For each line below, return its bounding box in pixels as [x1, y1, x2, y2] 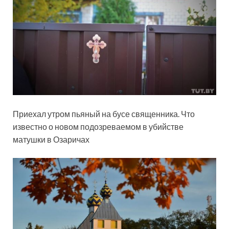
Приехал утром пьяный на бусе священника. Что [13, 109, 195, 119]
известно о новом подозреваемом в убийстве [13, 122, 184, 132]
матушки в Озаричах [13, 134, 89, 145]
